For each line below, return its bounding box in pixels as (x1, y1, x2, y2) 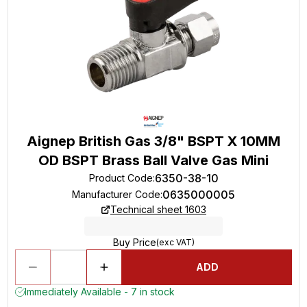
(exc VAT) (156, 237, 195, 247)
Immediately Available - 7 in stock (25, 286, 175, 297)
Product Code (88, 172, 153, 184)
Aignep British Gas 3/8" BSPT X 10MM (27, 133, 280, 149)
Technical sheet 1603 (110, 204, 206, 215)
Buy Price (112, 236, 156, 248)
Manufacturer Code (72, 188, 160, 200)
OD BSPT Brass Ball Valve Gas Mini (38, 152, 269, 169)
